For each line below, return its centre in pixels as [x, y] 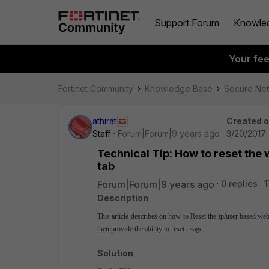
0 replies [239, 183]
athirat [104, 121]
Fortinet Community [96, 89]
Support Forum [187, 23]
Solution [115, 253]
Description [123, 198]
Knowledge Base [179, 89]
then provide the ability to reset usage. [151, 229]
